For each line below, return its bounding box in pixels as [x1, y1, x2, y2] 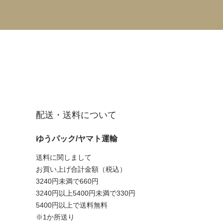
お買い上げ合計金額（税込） [36, 165, 126, 173]
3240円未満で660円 [36, 177, 99, 185]
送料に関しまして [36, 153, 92, 161]
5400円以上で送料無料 [36, 201, 108, 209]
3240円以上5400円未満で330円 [36, 189, 135, 197]
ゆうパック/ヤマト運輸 [36, 134, 117, 143]
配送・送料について [36, 110, 116, 120]
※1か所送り [36, 213, 75, 221]
